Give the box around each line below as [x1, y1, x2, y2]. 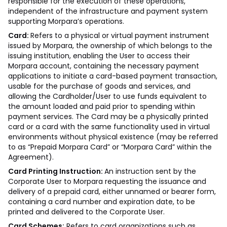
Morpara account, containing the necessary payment [8, 61, 199, 71]
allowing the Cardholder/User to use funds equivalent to [8, 91, 207, 101]
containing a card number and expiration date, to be [8, 197, 195, 207]
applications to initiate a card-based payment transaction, [8, 71, 217, 81]
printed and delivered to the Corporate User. [8, 207, 165, 217]
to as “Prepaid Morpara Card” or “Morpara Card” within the [8, 142, 212, 152]
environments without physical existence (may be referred [8, 132, 218, 142]
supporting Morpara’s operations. [8, 16, 124, 26]
